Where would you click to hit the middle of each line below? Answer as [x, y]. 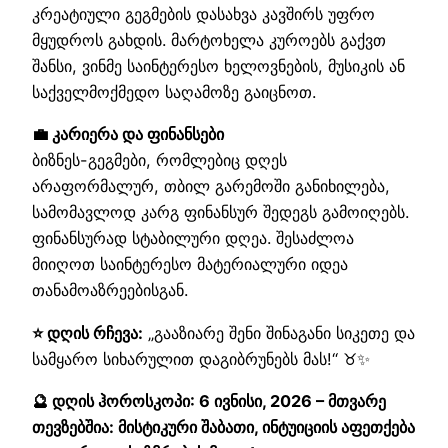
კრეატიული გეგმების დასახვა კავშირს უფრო [203, 14]
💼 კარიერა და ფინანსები [128, 134]
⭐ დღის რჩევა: [87, 332]
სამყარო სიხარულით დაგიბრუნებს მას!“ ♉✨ [201, 358]
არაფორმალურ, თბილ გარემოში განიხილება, [211, 186]
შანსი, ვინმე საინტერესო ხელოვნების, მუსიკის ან [218, 66]
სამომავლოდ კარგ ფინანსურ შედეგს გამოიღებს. [220, 212]
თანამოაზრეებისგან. [110, 290]
